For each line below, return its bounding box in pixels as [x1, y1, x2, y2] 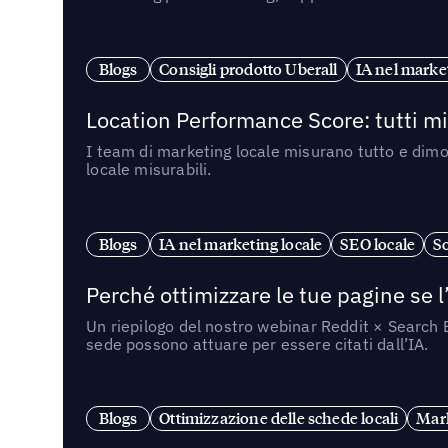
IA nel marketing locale [159, 233, 323, 254]
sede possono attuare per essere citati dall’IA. [86, 333, 429, 354]
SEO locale [340, 233, 416, 254]
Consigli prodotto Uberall [159, 58, 338, 79]
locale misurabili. [86, 158, 212, 179]
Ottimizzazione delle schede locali [159, 408, 399, 429]
